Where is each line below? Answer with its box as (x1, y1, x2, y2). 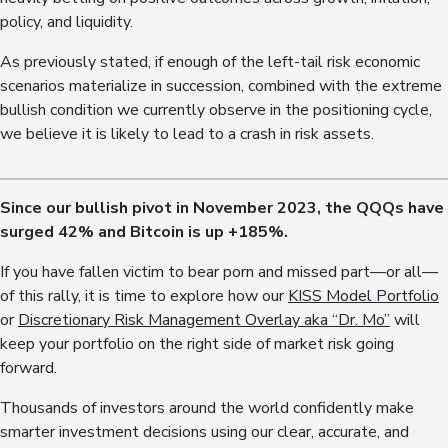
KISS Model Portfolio (288, 285, 439, 308)
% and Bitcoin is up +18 (78, 221, 258, 244)
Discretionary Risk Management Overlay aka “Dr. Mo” (18, 309, 390, 332)
